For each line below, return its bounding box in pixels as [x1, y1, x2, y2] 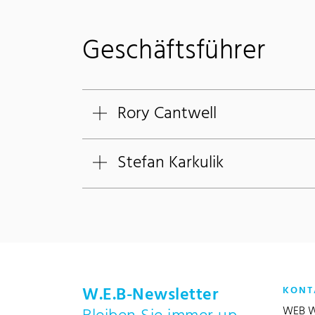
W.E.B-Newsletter [82, 282, 218, 309]
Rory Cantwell [117, 101, 217, 128]
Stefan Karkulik [117, 150, 224, 177]
